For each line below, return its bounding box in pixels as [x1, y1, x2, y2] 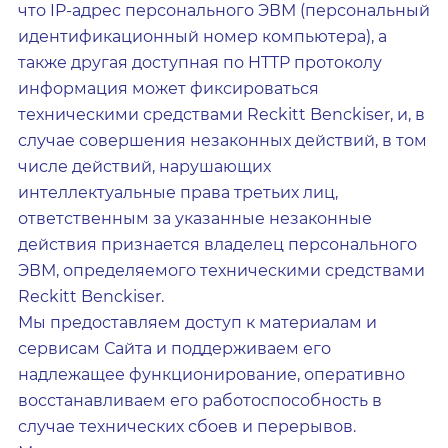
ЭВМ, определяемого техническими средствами [18, 261, 425, 280]
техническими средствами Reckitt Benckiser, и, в [18, 105, 425, 124]
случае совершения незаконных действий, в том [18, 131, 427, 150]
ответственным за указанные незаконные [18, 209, 372, 228]
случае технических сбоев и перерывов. [18, 417, 356, 436]
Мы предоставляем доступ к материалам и [18, 313, 377, 332]
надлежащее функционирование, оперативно [18, 365, 405, 384]
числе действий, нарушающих [18, 157, 271, 176]
